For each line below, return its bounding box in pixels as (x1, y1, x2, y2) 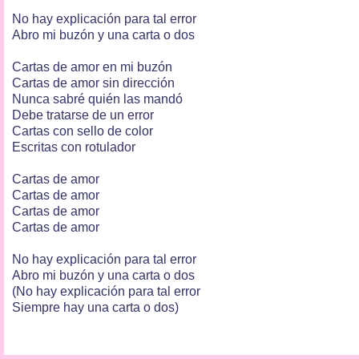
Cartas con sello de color (12, 123, 153, 138)
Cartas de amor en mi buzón (12, 59, 172, 74)
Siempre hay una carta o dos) (12, 300, 182, 314)
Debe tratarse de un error (12, 107, 154, 122)
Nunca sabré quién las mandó (12, 91, 183, 106)
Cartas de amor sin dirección (12, 75, 175, 90)
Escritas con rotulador (12, 139, 135, 154)
